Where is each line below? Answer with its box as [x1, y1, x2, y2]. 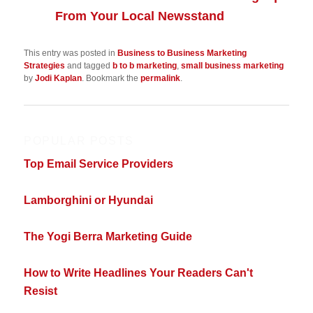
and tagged [65, 61, 113, 71]
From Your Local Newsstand [55, 8, 225, 23]
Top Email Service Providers [24, 157, 174, 170]
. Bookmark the [82, 73, 141, 83]
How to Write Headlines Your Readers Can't [24, 266, 254, 279]
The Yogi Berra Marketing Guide [24, 230, 193, 242]
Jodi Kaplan [35, 73, 82, 83]
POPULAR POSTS [24, 134, 134, 147]
